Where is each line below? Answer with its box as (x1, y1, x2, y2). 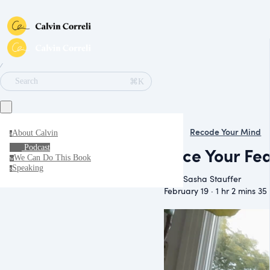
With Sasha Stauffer (164, 172, 241, 184)
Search (15, 77, 38, 86)
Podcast (24, 143, 50, 152)
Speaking (12, 163, 43, 172)
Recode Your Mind (190, 126, 262, 137)
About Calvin (12, 128, 58, 137)
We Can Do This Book (14, 153, 91, 162)
